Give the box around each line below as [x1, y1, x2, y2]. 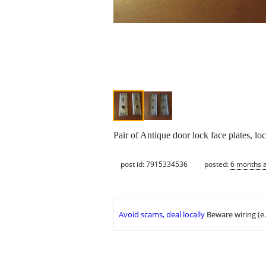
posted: [204, 159, 230, 169]
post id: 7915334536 [121, 159, 188, 169]
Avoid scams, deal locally [119, 209, 205, 220]
